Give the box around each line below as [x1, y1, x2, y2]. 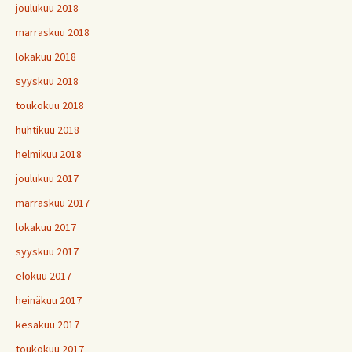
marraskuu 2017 [16, 195, 90, 210]
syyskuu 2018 [16, 73, 79, 88]
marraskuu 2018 [16, 24, 90, 39]
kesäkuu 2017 [16, 317, 79, 332]
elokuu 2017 [16, 268, 71, 283]
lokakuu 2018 [16, 49, 76, 64]
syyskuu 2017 [16, 244, 79, 258]
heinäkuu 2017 [16, 292, 82, 307]
